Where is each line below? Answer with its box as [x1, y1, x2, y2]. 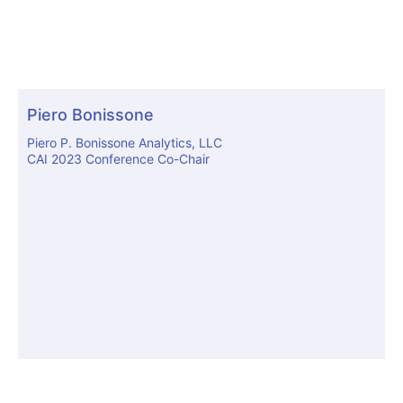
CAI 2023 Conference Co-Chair [27, 151, 210, 167]
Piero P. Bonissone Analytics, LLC [27, 135, 222, 151]
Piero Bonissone [27, 105, 154, 125]
